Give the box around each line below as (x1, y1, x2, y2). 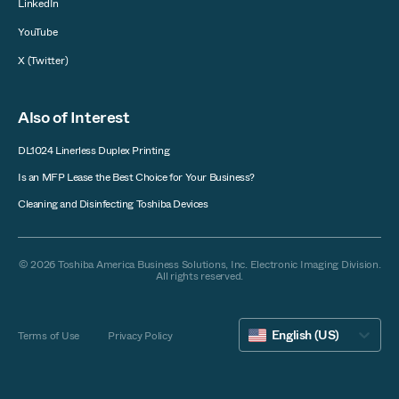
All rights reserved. (156, 268, 243, 284)
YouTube (18, 24, 58, 40)
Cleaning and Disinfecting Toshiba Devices (18, 196, 208, 212)
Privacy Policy (108, 328, 173, 344)
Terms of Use (18, 328, 79, 344)
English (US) (271, 326, 339, 344)
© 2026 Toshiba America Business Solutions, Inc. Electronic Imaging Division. (18, 256, 381, 273)
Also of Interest (18, 106, 130, 129)
